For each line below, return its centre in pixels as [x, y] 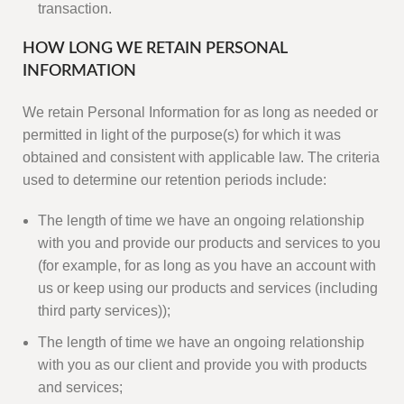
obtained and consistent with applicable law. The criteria [201, 158]
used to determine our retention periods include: [174, 180]
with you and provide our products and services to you [209, 243]
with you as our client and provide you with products [202, 365]
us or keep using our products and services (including [208, 289]
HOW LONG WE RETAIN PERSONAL [155, 49]
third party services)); [104, 311]
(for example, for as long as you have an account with [207, 266]
